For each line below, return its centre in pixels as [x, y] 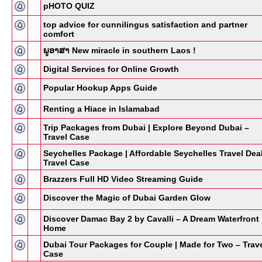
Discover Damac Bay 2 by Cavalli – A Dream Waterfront [151, 219]
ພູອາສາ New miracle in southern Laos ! [120, 50]
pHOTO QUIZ [69, 6]
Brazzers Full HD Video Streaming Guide [123, 179]
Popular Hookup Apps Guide [100, 88]
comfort [59, 34]
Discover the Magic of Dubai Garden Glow [127, 198]
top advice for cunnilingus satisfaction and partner [145, 25]
